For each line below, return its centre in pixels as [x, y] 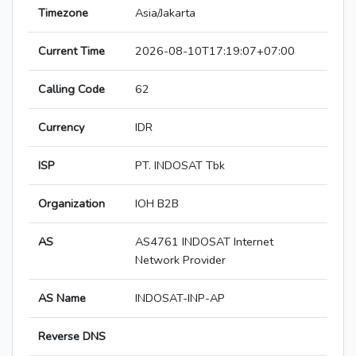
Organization [72, 204]
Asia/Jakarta [165, 13]
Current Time [72, 51]
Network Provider [180, 260]
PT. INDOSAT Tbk [180, 166]
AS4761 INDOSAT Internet [204, 242]
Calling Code [72, 89]
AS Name [62, 298]
